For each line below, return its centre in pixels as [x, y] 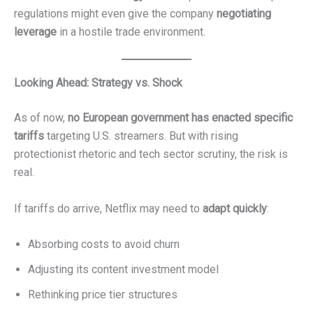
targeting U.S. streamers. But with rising [141, 136]
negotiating [244, 13]
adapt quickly [235, 208]
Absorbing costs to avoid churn [104, 245]
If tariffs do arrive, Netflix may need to [108, 208]
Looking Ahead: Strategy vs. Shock [98, 83]
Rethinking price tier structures [103, 295]
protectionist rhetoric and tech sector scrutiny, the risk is [151, 154]
